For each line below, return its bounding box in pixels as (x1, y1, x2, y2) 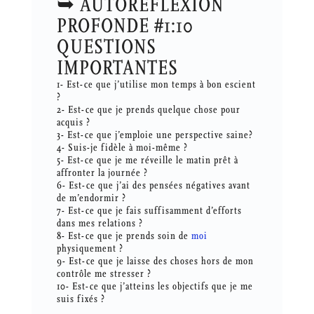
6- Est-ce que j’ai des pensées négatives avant (56, 179, 250, 192)
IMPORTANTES (56, 56, 178, 81)
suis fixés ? (56, 293, 105, 306)
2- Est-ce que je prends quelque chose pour (56, 104, 240, 116)
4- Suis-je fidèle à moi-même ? (56, 142, 188, 154)
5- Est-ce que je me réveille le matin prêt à (56, 154, 238, 167)
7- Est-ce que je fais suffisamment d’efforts (56, 205, 242, 217)
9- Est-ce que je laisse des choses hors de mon (56, 255, 254, 268)
